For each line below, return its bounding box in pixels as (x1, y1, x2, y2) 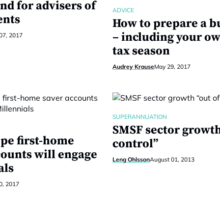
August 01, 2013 (150, 156, 195, 163)
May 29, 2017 (154, 63, 191, 70)
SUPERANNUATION (112, 113, 167, 120)
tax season (112, 44, 170, 58)
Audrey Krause (112, 63, 155, 70)
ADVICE (112, 6, 135, 14)
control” (112, 137, 159, 151)
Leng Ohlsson (112, 156, 150, 163)
